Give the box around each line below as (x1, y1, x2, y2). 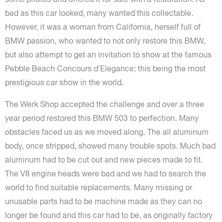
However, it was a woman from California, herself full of (5, 22, 201, 31)
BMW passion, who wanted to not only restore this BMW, (5, 36, 206, 45)
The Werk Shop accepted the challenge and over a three (5, 100, 204, 109)
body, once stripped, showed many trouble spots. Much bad (5, 141, 216, 150)
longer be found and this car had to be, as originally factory (5, 211, 213, 220)
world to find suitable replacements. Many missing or (5, 183, 192, 192)
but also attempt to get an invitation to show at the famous (5, 50, 212, 59)
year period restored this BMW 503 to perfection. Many (5, 113, 199, 122)
